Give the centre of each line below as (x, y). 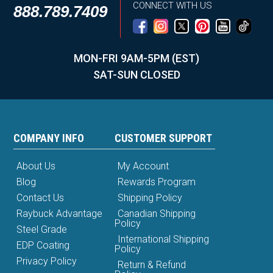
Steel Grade (42, 230)
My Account (143, 166)
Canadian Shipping (156, 214)
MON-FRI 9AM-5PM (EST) (136, 58)
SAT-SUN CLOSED (136, 75)
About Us (36, 166)
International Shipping (163, 239)
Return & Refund (151, 265)
